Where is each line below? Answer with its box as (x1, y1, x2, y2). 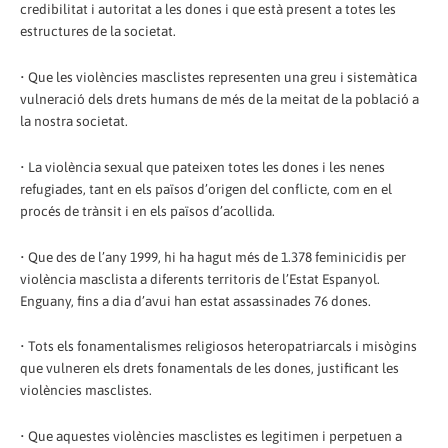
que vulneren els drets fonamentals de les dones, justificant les (20, 360, 399, 377)
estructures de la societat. (20, 22, 176, 39)
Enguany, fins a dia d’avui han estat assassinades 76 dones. (20, 292, 371, 309)
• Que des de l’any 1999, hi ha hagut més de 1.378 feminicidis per (20, 248, 406, 265)
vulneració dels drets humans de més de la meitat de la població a (20, 90, 419, 107)
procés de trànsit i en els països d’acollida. (20, 202, 275, 219)
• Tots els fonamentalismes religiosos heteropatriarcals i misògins (20, 338, 417, 355)
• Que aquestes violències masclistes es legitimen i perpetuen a (20, 428, 402, 445)
